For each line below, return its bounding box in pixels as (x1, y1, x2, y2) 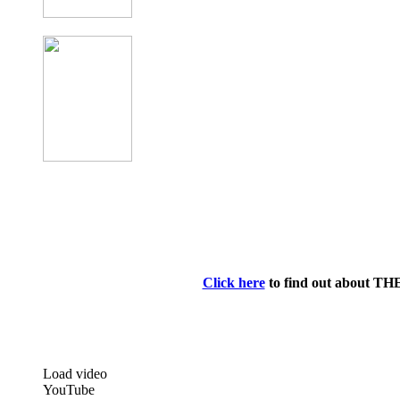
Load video (43, 365, 107, 381)
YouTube (43, 381, 95, 397)
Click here (202, 274, 265, 290)
